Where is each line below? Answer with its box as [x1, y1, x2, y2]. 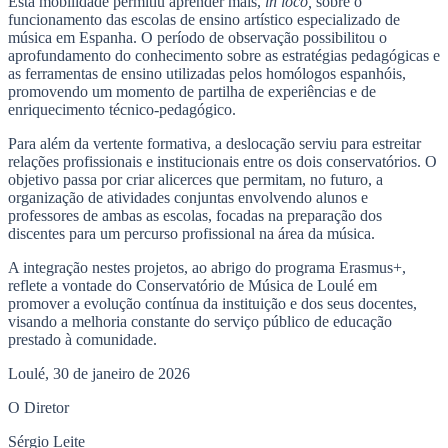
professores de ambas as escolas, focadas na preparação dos [8, 207, 382, 225]
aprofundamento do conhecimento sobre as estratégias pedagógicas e [8, 47, 440, 65]
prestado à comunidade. [8, 331, 157, 349]
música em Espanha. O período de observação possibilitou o [8, 29, 387, 47]
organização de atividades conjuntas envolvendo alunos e [8, 189, 368, 207]
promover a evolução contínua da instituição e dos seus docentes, [8, 295, 417, 313]
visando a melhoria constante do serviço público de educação [8, 313, 392, 331]
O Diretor [8, 399, 69, 417]
